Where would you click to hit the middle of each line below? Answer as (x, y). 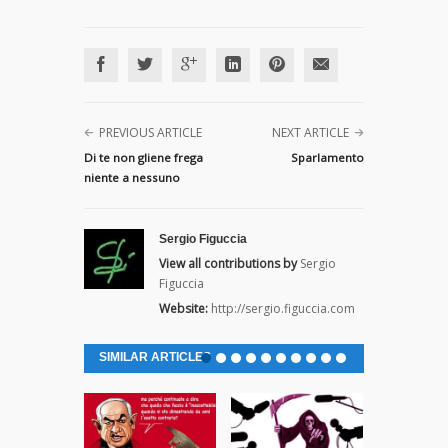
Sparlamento (327, 158)
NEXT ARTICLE (310, 133)
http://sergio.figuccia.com (283, 309)
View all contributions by (228, 264)
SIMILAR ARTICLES (155, 357)
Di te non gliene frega (143, 158)
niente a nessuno (132, 178)
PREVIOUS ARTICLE (150, 133)
